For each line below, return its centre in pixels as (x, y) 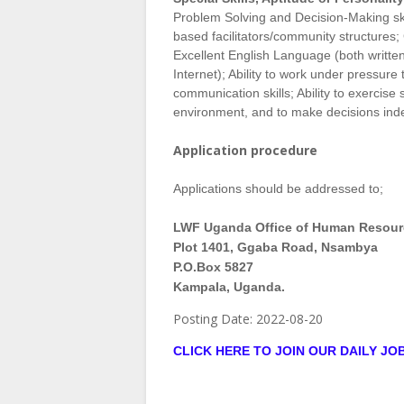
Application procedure (245, 151)
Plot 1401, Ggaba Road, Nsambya (275, 248)
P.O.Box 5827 (213, 267)
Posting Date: (215, 319)
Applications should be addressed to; (278, 189)
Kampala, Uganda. (229, 287)
